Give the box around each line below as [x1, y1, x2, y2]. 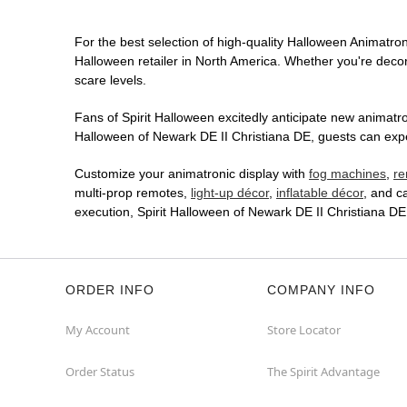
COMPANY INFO [267, 283, 375, 298]
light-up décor [191, 185, 269, 201]
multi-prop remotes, [74, 185, 191, 201]
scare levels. [74, 73, 146, 88]
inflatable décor [276, 185, 363, 201]
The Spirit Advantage [267, 363, 380, 381]
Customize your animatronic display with [74, 166, 309, 182]
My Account [65, 322, 130, 339]
